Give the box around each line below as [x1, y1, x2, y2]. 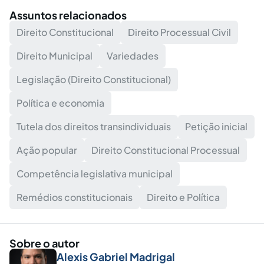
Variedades [107, 49, 159, 62]
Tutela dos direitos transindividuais [16, 120, 171, 133]
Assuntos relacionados [9, 8, 127, 22]
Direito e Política [147, 191, 220, 203]
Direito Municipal [16, 49, 93, 62]
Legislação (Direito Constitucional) [16, 73, 171, 85]
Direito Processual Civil [128, 26, 231, 38]
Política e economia [16, 97, 104, 109]
